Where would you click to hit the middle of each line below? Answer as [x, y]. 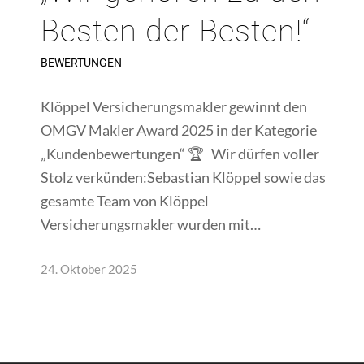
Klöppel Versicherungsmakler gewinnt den [174, 106]
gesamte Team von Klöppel [125, 201]
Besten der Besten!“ [175, 31]
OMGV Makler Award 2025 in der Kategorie [179, 130]
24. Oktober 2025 [89, 269]
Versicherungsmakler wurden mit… [151, 224]
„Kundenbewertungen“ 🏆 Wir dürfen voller [180, 154]
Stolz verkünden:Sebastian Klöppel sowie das [183, 177]
